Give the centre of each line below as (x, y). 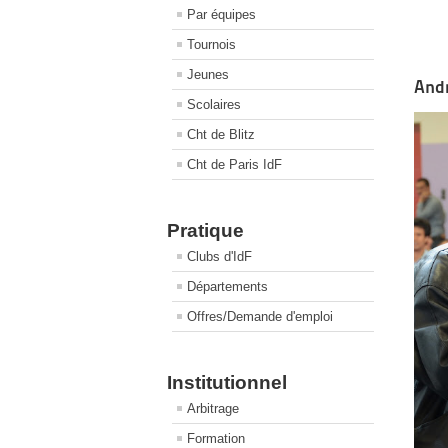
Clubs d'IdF (219, 256)
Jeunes (208, 74)
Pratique (205, 230)
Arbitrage (213, 408)
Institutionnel (227, 382)
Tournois (211, 44)
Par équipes (221, 14)
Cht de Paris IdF (234, 164)
